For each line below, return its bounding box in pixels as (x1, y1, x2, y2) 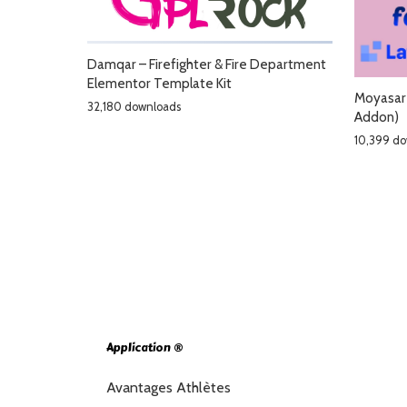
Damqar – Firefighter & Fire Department (87, 55, 326, 74)
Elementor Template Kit (87, 74, 232, 93)
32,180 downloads (87, 99, 181, 114)
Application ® (106, 339, 184, 356)
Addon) (354, 108, 399, 126)
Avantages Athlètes (106, 378, 231, 396)
